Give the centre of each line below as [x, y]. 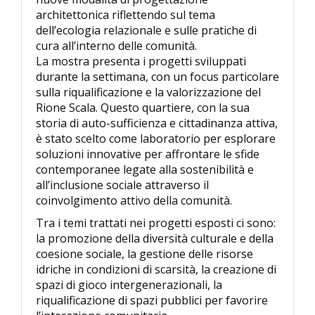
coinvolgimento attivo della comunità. [134, 200]
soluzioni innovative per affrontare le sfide [148, 154]
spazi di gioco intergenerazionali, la [129, 284]
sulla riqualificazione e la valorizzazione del [148, 92]
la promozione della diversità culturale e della [155, 238]
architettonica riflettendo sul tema [126, 14]
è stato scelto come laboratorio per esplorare [156, 138]
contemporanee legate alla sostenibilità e [145, 169]
